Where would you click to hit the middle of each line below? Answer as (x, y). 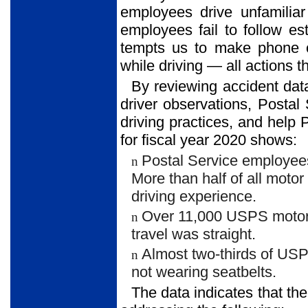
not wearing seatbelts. (204, 272)
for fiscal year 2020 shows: (209, 140)
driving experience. (194, 196)
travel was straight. (194, 234)
